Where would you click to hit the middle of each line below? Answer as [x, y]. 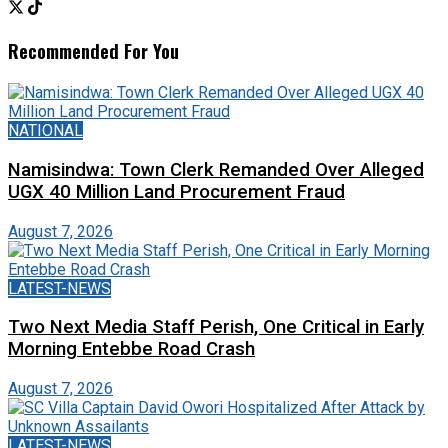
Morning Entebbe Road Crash [131, 349]
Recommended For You [93, 51]
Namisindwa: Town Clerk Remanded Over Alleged [216, 169]
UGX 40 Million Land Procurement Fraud [176, 191]
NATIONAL [45, 131]
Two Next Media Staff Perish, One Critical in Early [216, 327]
